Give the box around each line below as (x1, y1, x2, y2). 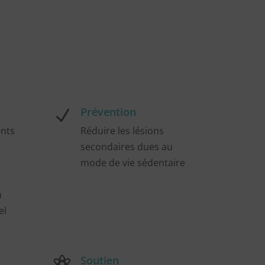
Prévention (80, 104, 137, 119)
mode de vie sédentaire (80, 156, 186, 169)
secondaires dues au (80, 140, 173, 153)
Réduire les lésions (80, 124, 164, 137)
